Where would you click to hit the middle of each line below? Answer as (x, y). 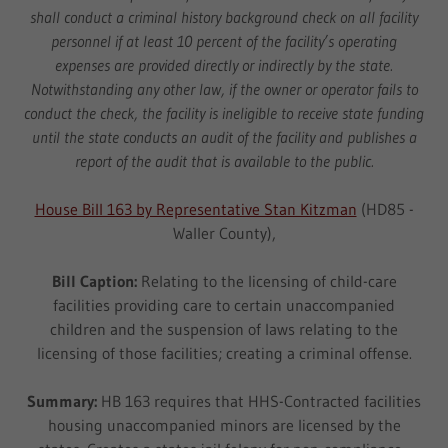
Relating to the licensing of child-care (268, 281)
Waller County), (224, 233)
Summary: (64, 401)
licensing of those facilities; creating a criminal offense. (224, 353)
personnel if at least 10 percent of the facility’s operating (224, 41)
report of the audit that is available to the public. (224, 161)
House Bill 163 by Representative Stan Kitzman (195, 209)
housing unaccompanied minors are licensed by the (224, 425)
